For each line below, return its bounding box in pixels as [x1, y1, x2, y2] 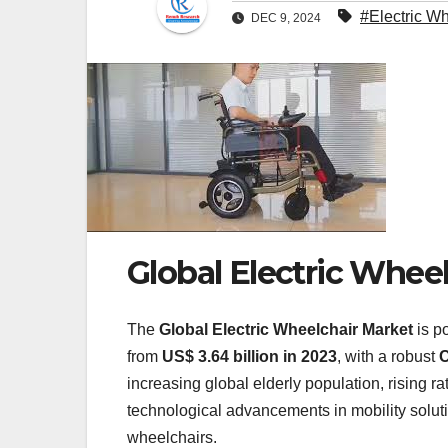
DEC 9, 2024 [248, 11, 324, 26]
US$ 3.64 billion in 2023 [162, 347, 337, 365]
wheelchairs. [127, 428, 217, 446]
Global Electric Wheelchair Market [159, 320, 413, 338]
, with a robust [337, 347, 439, 365]
